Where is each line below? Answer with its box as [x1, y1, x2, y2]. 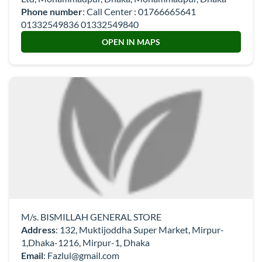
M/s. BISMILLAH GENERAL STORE [21, 211, 161, 222]
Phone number [21, 6, 82, 17]
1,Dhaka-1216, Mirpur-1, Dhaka [21, 237, 150, 248]
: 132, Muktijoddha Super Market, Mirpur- [56, 224, 224, 235]
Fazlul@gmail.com [47, 250, 119, 261]
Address [21, 224, 56, 235]
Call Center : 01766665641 [87, 6, 196, 17]
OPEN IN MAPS [102, 37, 160, 47]
